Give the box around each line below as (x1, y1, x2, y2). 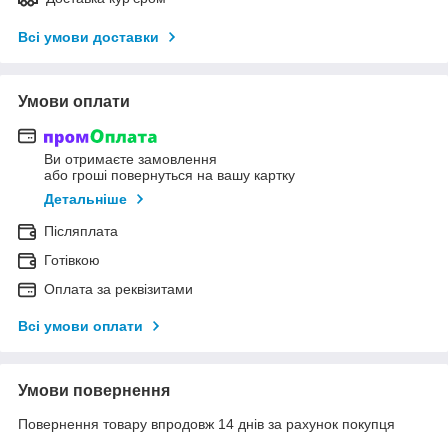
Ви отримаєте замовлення (44, 151, 217, 168)
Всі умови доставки (18, 28, 159, 45)
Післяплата (44, 223, 118, 240)
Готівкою (44, 252, 100, 269)
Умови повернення (18, 382, 170, 400)
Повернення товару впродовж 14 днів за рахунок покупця (18, 416, 395, 433)
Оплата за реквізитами (44, 281, 193, 298)
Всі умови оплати (18, 318, 143, 335)
